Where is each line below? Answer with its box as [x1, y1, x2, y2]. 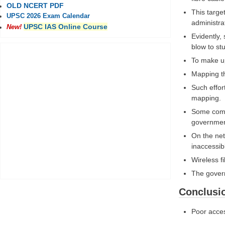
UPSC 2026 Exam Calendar [7, 13, 90, 20]
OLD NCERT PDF [7, 2, 64, 10]
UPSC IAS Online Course [24, 23, 107, 31]
